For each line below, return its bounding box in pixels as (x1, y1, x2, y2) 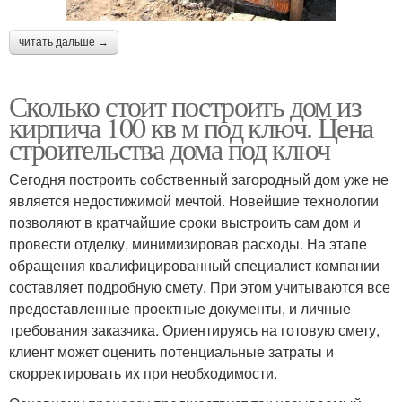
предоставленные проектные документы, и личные (9, 297, 351, 319)
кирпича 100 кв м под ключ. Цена (9, 107, 373, 146)
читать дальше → (19, 35, 109, 48)
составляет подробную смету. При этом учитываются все (9, 275, 390, 297)
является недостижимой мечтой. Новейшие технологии (9, 189, 379, 211)
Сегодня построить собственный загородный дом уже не (9, 168, 389, 189)
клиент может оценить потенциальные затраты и (9, 340, 334, 362)
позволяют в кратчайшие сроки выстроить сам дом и (9, 211, 361, 232)
